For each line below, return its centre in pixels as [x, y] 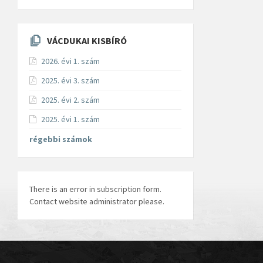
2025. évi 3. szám [70, 81]
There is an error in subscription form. [95, 189]
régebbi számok [61, 139]
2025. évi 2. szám [70, 100]
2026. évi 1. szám [70, 61]
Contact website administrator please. [97, 202]
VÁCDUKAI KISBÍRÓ [87, 41]
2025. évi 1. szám [70, 119]
